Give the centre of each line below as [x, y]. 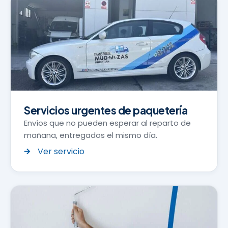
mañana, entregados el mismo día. [91, 135]
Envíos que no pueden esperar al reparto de [107, 123]
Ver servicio [61, 151]
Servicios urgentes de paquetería [106, 110]
